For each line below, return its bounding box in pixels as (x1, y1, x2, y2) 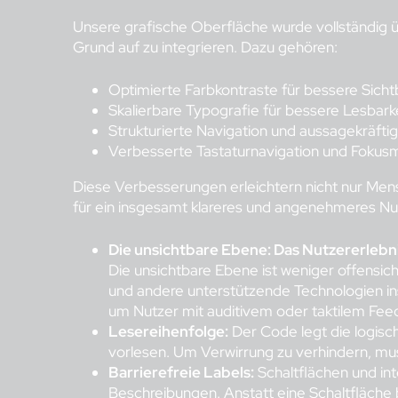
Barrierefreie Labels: (108, 362, 254, 383)
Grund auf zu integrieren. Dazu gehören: (73, 37, 338, 58)
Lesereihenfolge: (108, 322, 228, 342)
